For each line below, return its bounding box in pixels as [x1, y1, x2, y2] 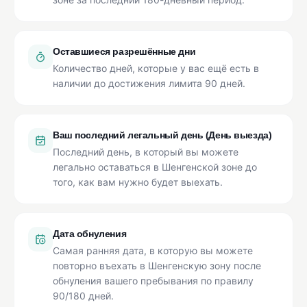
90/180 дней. [53, 290, 114, 302]
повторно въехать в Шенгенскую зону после [53, 260, 261, 272]
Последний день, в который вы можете [53, 146, 238, 158]
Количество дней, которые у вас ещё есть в [53, 62, 259, 75]
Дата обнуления [53, 228, 127, 240]
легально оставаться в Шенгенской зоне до [53, 161, 257, 173]
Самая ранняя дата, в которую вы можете [53, 245, 253, 257]
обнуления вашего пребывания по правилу [53, 275, 254, 287]
